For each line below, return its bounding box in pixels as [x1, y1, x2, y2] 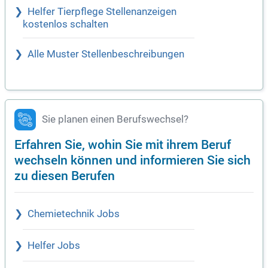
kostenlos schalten [23, 19, 108, 31]
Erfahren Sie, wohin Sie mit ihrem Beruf [14, 135, 231, 153]
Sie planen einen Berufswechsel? [42, 114, 188, 126]
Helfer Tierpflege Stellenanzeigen [28, 6, 176, 18]
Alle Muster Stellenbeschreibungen [28, 48, 184, 60]
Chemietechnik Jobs [28, 208, 120, 220]
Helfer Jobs [28, 240, 80, 252]
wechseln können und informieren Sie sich [14, 151, 251, 169]
